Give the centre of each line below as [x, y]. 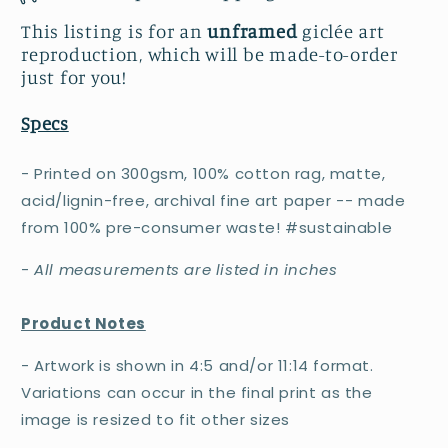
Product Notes [83, 323]
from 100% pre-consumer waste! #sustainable [207, 227]
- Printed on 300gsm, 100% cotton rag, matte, [203, 173]
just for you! [74, 76]
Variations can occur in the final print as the [197, 392]
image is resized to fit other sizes [156, 419]
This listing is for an [112, 30]
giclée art [341, 30]
